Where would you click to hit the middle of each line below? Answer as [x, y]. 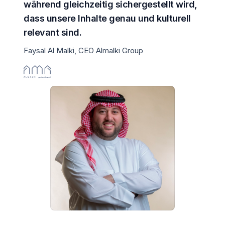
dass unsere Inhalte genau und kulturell [107, 19]
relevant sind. [52, 33]
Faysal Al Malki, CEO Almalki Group [83, 51]
